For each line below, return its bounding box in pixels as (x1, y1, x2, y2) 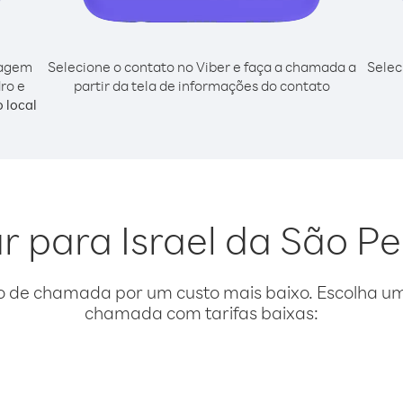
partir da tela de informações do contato (73, 76, 330, 94)
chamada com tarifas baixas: (85, 301, 318, 324)
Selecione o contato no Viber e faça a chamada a (47, 58, 356, 76)
